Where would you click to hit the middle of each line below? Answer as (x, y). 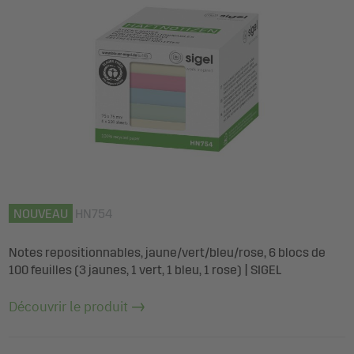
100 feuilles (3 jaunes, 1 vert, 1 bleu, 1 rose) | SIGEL (145, 269)
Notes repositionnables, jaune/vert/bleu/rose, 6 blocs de (167, 252)
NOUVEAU (41, 213)
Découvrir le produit (68, 306)
